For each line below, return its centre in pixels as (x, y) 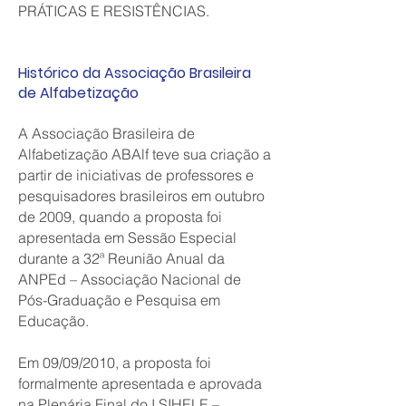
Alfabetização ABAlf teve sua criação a (145, 154)
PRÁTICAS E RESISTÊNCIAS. (114, 11)
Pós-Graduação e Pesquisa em (119, 300)
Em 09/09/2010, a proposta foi (115, 362)
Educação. (53, 321)
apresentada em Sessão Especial (127, 237)
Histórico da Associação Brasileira (135, 73)
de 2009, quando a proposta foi (120, 217)
